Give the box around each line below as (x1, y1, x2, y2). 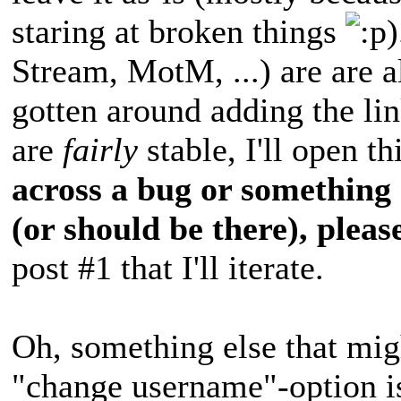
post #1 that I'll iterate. (12, 248, 324, 286)
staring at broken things (12, 12, 346, 50)
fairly (63, 130, 138, 168)
